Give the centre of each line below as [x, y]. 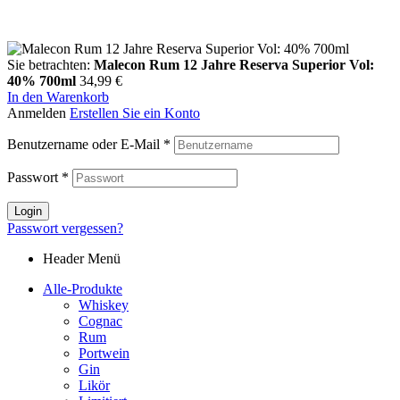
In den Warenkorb [58, 97]
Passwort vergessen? [65, 229]
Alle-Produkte [83, 289]
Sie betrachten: [50, 65]
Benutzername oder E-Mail [85, 145]
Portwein [104, 354]
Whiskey [104, 305]
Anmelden [37, 113]
